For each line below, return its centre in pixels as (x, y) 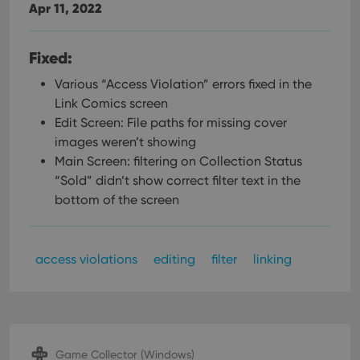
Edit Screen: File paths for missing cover (171, 123)
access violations (86, 259)
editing (174, 259)
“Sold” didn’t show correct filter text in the (178, 180)
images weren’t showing (125, 142)
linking (272, 259)
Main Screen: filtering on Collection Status (178, 161)
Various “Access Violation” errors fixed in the (183, 84)
